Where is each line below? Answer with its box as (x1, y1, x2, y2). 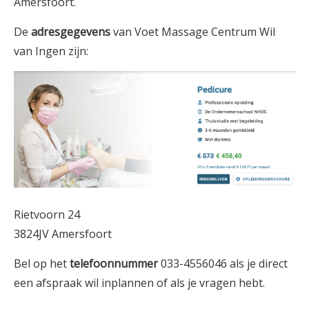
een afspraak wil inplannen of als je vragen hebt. (14, 275, 265, 290)
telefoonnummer (70, 255, 158, 271)
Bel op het (14, 255, 70, 271)
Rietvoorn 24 (14, 206, 80, 222)
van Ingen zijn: (14, 43, 88, 59)
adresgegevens (31, 24, 110, 39)
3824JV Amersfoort (14, 226, 112, 241)
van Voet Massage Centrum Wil (110, 24, 275, 39)
